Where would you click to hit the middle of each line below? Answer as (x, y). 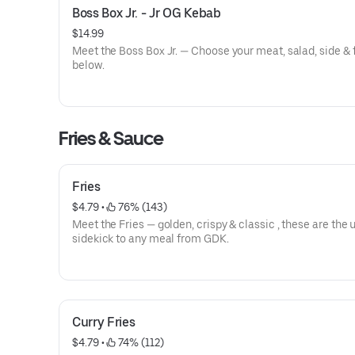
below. (88, 65)
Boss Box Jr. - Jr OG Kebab (147, 13)
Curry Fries (104, 322)
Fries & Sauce (111, 138)
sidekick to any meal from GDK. (151, 239)
